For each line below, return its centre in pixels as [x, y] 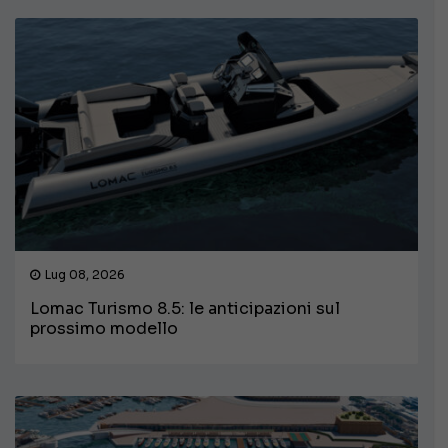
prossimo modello [104, 328]
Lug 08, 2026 [85, 274]
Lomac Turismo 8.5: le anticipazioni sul [185, 308]
